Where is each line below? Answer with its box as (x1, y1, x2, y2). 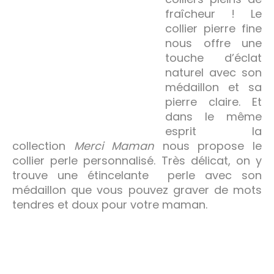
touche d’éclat (165, 50, 262, 65)
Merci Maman (73, 138, 155, 154)
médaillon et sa (165, 79, 262, 95)
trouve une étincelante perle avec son (12, 167, 262, 183)
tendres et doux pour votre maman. (12, 196, 207, 212)
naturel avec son (165, 64, 262, 80)
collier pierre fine (165, 20, 262, 36)
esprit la (165, 123, 262, 139)
